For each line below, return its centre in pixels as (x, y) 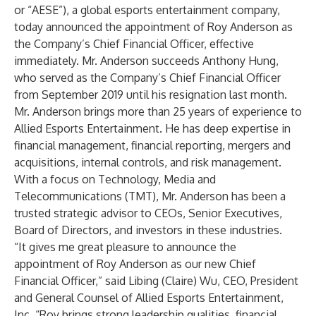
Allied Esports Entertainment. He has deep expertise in (152, 128)
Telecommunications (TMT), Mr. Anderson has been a (150, 196)
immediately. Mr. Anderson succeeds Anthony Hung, (146, 61)
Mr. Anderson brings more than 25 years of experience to (158, 111)
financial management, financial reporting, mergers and (152, 145)
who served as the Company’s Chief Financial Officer (147, 78)
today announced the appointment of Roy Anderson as (153, 27)
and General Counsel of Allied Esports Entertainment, (149, 298)
